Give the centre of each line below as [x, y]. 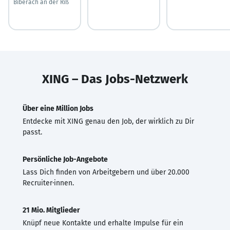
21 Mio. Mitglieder [51, 210]
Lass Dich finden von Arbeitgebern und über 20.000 [106, 172]
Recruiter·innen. [48, 183]
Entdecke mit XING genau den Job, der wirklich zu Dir [108, 121]
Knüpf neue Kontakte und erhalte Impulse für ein [103, 223]
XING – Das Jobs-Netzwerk [115, 79]
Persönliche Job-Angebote [65, 159]
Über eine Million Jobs [58, 108]
